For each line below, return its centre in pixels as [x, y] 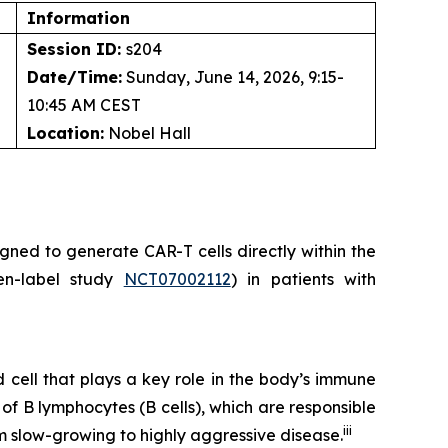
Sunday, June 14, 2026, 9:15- [233, 77]
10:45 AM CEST [84, 105]
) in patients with [303, 279]
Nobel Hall [147, 133]
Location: [65, 133]
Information [78, 18]
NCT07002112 [177, 279]
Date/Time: [74, 77]
